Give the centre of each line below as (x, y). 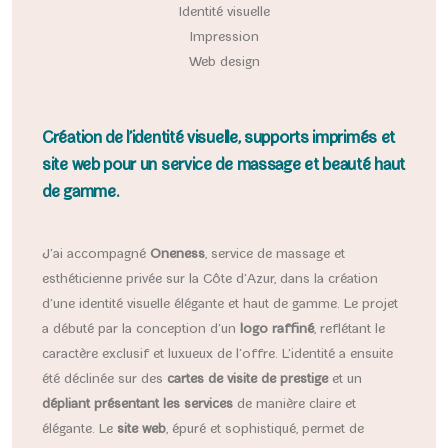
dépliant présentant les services (137, 405)
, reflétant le (349, 330)
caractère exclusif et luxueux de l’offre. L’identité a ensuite (217, 355)
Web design (224, 63)
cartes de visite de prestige (247, 380)
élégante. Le (79, 430)
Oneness (177, 255)
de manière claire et (294, 405)
